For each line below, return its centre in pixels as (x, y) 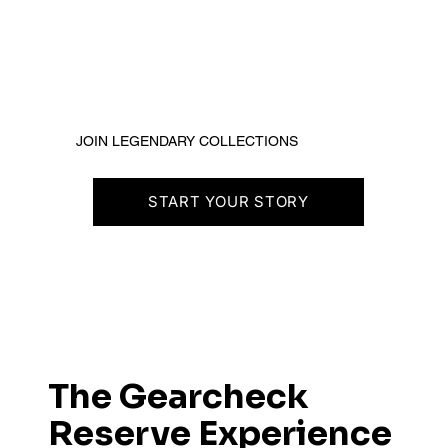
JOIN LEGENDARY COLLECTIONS (186, 140)
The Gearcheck (177, 397)
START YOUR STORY (228, 201)
